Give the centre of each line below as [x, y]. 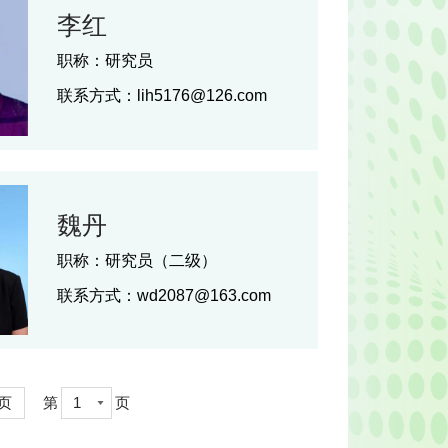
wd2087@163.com [204, 294]
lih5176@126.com [202, 95]
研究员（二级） [161, 259]
